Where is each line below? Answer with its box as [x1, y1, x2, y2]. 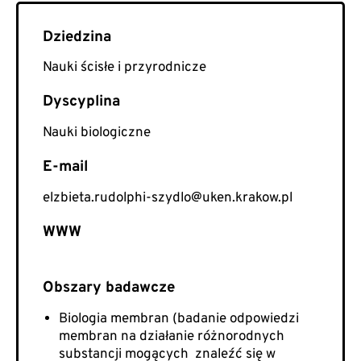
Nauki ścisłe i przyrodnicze [43, 59, 206, 77]
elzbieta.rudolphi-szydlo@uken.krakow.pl [43, 189, 293, 208]
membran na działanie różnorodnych [59, 327, 284, 346]
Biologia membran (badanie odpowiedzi [59, 309, 299, 328]
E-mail [43, 157, 88, 177]
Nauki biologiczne [43, 124, 151, 143]
